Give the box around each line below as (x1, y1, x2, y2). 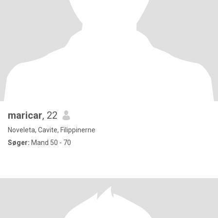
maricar (8, 109, 42, 121)
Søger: (8, 139, 30, 146)
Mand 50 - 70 (30, 139, 71, 146)
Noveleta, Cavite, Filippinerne (8, 126, 95, 134)
